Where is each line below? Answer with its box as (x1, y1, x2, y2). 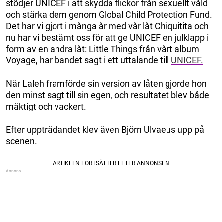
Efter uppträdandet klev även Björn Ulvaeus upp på (6, 124, 204, 135)
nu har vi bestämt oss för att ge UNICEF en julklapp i (6, 32, 209, 43)
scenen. (6, 136, 37, 147)
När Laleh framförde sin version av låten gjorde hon (6, 78, 207, 89)
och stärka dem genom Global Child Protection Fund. (6, 9, 212, 20)
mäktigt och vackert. (6, 101, 86, 112)
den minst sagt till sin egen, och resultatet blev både (6, 90, 209, 101)
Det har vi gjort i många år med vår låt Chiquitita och (6, 21, 209, 32)
